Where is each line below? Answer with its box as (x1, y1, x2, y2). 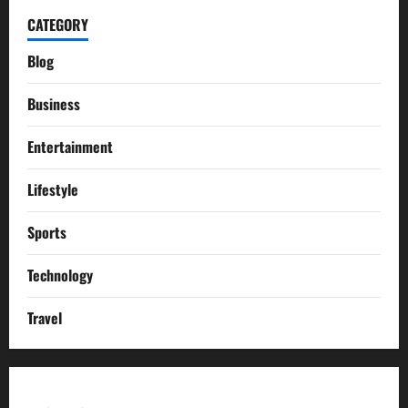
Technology (27, 264, 93, 286)
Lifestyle (27, 178, 78, 200)
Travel (27, 307, 62, 329)
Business (27, 93, 80, 115)
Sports (27, 221, 66, 243)
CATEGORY (27, 14, 88, 36)
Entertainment (27, 136, 113, 158)
